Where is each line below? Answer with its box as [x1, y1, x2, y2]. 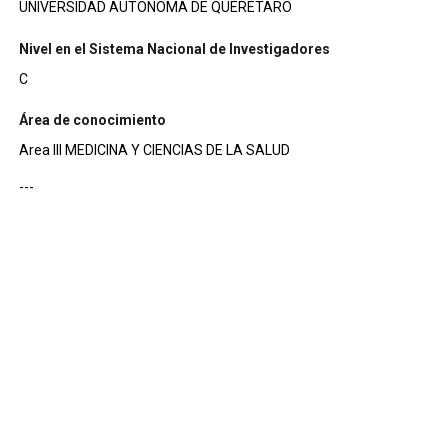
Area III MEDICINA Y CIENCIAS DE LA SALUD [64, 142, 290, 159]
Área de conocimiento [18, 112, 166, 129]
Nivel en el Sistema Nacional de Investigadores [18, 40, 330, 57]
